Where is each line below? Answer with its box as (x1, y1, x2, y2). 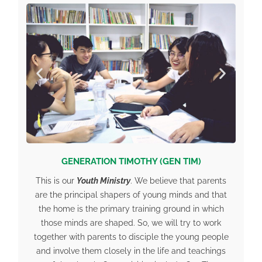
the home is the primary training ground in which (38, 204, 224, 213)
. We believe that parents (130, 176, 226, 185)
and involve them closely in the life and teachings (36, 246, 226, 256)
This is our (36, 176, 77, 185)
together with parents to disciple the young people (33, 232, 229, 242)
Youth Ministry (77, 176, 130, 185)
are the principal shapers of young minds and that (35, 190, 227, 199)
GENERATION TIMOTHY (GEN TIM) (61, 156, 201, 167)
